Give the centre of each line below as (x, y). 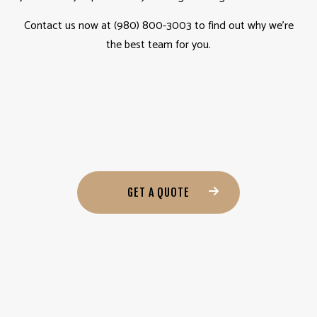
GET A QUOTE (158, 192)
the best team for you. (158, 45)
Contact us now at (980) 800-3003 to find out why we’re (158, 26)
